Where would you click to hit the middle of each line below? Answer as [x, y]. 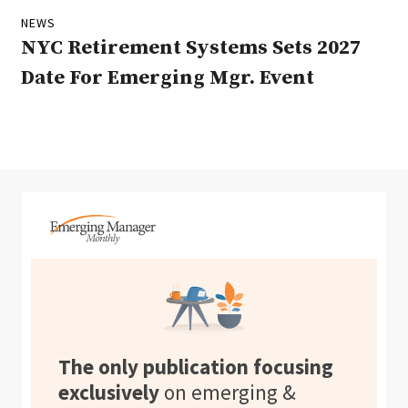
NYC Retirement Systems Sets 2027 [191, 48]
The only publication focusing [196, 366]
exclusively [109, 392]
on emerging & [228, 392]
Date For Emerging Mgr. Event [168, 78]
